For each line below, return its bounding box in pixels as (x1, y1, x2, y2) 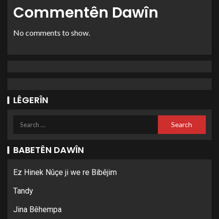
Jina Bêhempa (13, 205, 62, 214)
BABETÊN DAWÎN (13, 144, 84, 156)
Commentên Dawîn (13, 2, 158, 23)
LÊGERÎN (13, 94, 48, 106)
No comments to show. (13, 28, 90, 37)
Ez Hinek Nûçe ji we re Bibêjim (13, 168, 117, 177)
